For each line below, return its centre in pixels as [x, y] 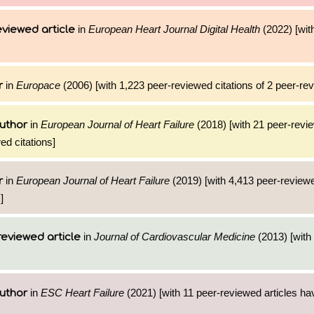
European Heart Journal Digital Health [174, 29]
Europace [38, 85]
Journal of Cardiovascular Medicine [175, 237]
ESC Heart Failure [82, 293]
